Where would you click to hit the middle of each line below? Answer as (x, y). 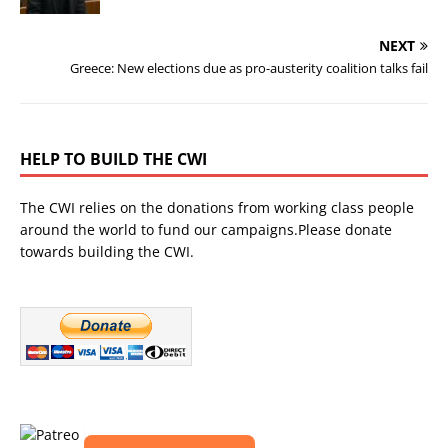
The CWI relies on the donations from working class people (217, 207)
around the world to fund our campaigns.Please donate (206, 229)
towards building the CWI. (107, 251)
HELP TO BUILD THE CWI (113, 158)
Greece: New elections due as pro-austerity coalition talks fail (249, 67)
